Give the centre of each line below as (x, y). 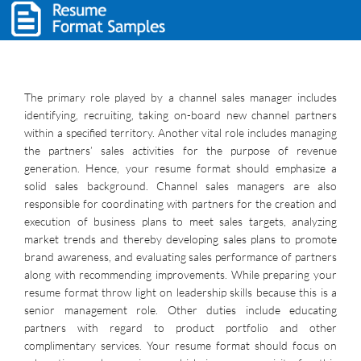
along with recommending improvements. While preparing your (180, 274)
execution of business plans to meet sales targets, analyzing (180, 221)
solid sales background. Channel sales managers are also (180, 186)
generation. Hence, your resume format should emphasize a (180, 168)
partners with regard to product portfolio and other (180, 328)
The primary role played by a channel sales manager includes (180, 97)
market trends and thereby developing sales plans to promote (180, 239)
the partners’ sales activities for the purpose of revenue (180, 150)
